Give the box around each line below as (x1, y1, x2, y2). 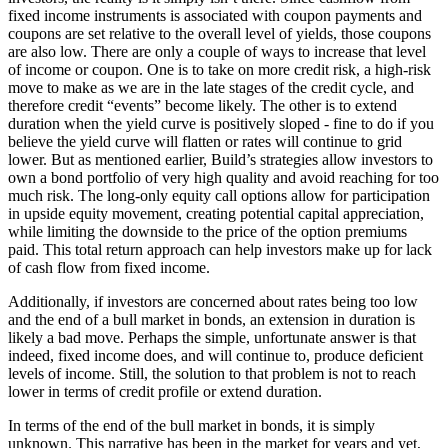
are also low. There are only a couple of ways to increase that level (8, 43, 426, 61)
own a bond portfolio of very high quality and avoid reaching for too (8, 169, 439, 187)
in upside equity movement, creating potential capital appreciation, (8, 205, 424, 223)
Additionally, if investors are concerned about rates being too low (8, 293, 418, 311)
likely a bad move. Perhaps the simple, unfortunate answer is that (8, 329, 416, 347)
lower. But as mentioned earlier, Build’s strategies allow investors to (8, 151, 433, 169)
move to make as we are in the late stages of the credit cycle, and (8, 79, 414, 97)
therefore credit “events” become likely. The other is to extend (8, 97, 397, 115)
